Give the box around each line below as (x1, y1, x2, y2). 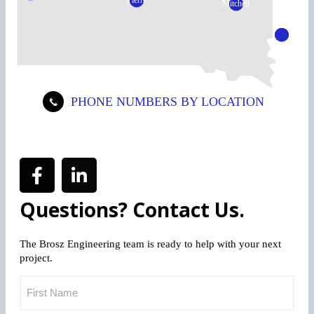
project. (20, 252, 53, 264)
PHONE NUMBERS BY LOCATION (71, 95, 264, 109)
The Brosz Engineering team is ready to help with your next (20, 238, 281, 250)
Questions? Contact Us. (20, 196, 245, 224)
